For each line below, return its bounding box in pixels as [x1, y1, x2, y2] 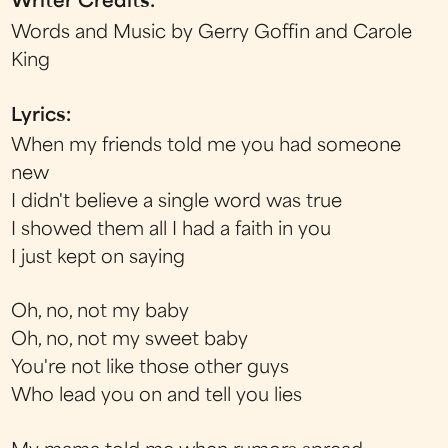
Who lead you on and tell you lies [11, 388, 303, 406]
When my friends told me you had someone [11, 138, 402, 155]
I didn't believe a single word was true [11, 194, 343, 211]
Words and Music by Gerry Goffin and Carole [11, 24, 413, 42]
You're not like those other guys [11, 360, 290, 378]
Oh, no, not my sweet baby [11, 332, 249, 350]
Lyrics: [11, 107, 77, 125]
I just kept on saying [11, 250, 186, 267]
